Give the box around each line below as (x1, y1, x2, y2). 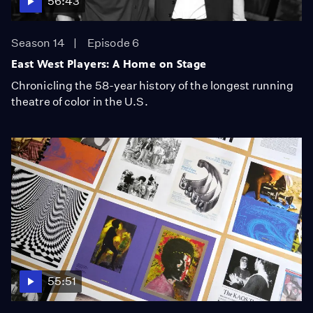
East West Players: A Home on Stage (11, 57, 207, 71)
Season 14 (11, 36, 65, 50)
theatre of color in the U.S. (11, 95, 148, 108)
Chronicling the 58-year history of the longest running (11, 79, 294, 92)
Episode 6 (87, 36, 139, 50)
